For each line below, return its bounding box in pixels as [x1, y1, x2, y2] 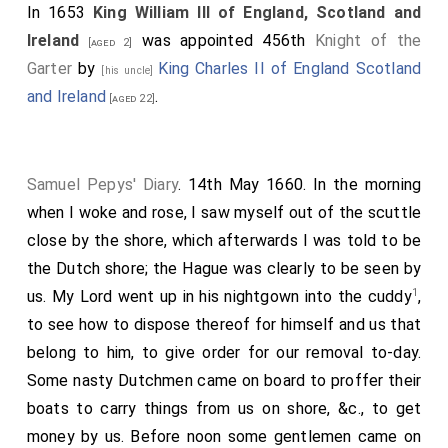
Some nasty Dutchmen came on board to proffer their [26, 371, 422, 391]
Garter [26, 59, 73, 78]
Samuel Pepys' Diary [26, 175, 178, 194]
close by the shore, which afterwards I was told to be [26, 231, 422, 250]
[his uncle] [101, 64, 159, 77]
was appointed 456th [132, 31, 315, 50]
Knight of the [314, 31, 422, 50]
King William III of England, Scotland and [93, 3, 422, 22]
